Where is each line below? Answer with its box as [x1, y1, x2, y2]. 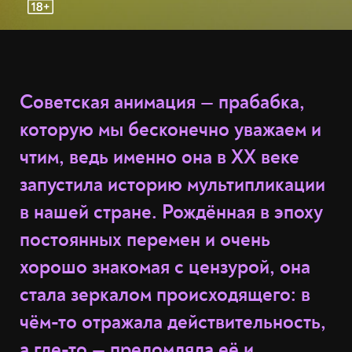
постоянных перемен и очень [20, 228, 270, 252]
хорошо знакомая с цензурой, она [20, 255, 310, 280]
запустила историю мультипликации [20, 173, 325, 197]
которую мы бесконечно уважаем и [20, 118, 321, 142]
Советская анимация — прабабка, [20, 90, 305, 115]
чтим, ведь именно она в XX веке [20, 145, 299, 170]
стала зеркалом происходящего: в [20, 283, 310, 307]
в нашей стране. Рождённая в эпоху [20, 200, 323, 225]
